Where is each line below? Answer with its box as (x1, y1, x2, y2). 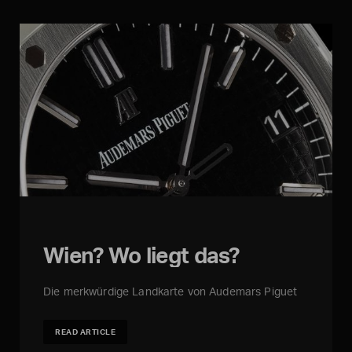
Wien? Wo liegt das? (43, 241, 240, 269)
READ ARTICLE (55, 327, 115, 337)
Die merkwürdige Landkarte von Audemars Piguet (43, 284, 298, 299)
